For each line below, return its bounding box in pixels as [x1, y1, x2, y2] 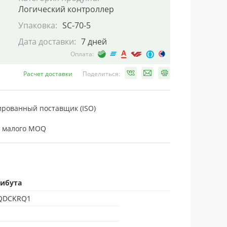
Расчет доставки [23, 69, 72, 78]
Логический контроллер [18, 4, 114, 15]
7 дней [81, 36, 107, 47]
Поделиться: [83, 69, 120, 78]
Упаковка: [18, 20, 57, 31]
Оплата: [70, 50, 94, 58]
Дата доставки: [18, 36, 76, 47]
